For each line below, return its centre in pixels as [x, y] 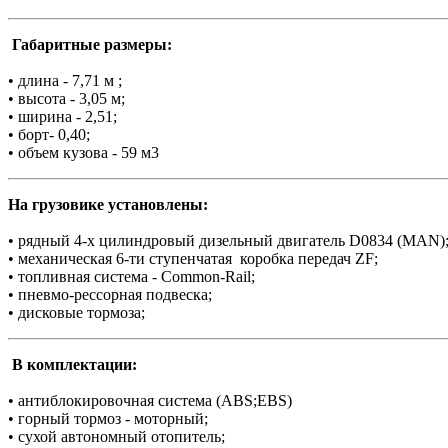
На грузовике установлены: [110, 205]
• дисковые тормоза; [76, 313]
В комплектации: [74, 365]
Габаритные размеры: [92, 45]
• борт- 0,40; [49, 135]
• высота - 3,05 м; [66, 99]
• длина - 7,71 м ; [65, 81]
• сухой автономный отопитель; [116, 437]
